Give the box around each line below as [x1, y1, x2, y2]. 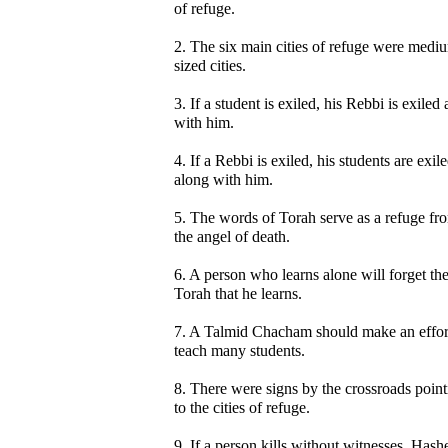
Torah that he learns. [174, 285, 302, 302]
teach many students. [174, 342, 305, 359]
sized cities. [174, 57, 246, 74]
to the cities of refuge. [174, 399, 310, 416]
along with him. [174, 171, 273, 188]
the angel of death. [174, 228, 290, 245]
